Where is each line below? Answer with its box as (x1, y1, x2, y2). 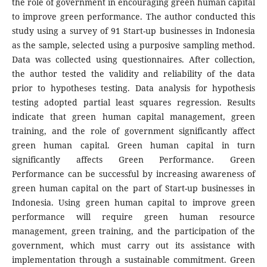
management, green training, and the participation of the (11, 225, 256, 237)
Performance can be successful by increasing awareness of (11, 167, 256, 179)
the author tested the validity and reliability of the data (11, 67, 256, 79)
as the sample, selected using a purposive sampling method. (11, 39, 256, 51)
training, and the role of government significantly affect (11, 125, 256, 136)
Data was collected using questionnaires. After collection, (11, 53, 256, 65)
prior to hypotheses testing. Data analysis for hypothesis (11, 82, 256, 94)
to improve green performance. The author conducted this (11, 10, 256, 22)
